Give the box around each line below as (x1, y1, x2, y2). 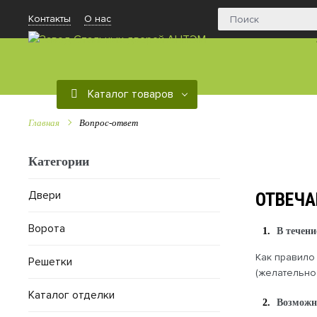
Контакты (28, 13, 71, 25)
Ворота (28, 221, 65, 236)
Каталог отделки (28, 288, 115, 302)
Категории (28, 154, 89, 168)
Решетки (28, 255, 72, 269)
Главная (28, 117, 59, 128)
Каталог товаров (85, 87, 173, 101)
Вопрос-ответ (79, 117, 138, 128)
